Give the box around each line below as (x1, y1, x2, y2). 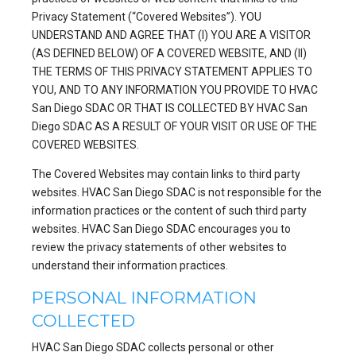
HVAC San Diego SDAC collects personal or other (32, 341, 274, 354)
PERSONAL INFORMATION (32, 288, 257, 308)
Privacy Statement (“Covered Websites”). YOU (32, 10, 261, 23)
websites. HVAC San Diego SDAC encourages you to (32, 222, 291, 235)
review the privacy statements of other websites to (32, 241, 287, 253)
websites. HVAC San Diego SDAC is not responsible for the (32, 186, 322, 199)
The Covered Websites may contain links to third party (32, 168, 300, 180)
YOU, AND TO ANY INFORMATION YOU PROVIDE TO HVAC (32, 83, 318, 96)
